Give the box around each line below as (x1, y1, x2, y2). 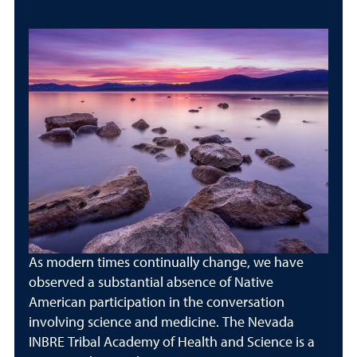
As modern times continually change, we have (29, 256, 304, 271)
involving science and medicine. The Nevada (29, 316, 294, 331)
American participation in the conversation (29, 296, 284, 311)
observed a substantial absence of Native (29, 276, 273, 291)
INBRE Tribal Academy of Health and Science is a (29, 335, 315, 351)
